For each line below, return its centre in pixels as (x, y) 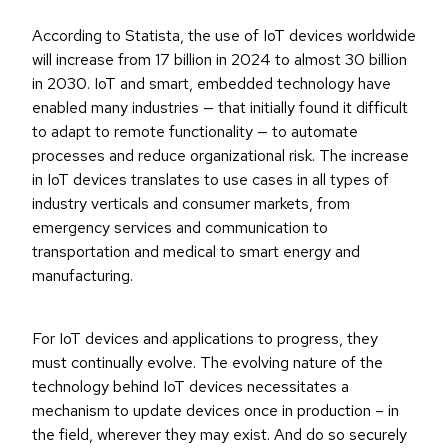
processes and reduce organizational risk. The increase (220, 156)
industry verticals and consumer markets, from (191, 204)
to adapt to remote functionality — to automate (195, 132)
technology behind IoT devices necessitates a (190, 387)
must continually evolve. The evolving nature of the (207, 363)
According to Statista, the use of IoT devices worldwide (224, 36)
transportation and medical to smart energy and (196, 252)
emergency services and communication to (180, 228)
